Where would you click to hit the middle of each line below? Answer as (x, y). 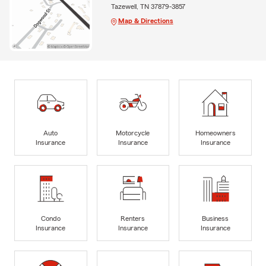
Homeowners (215, 133)
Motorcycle (133, 133)
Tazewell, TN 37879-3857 (148, 7)
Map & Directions (145, 21)
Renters (133, 218)
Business (216, 218)
